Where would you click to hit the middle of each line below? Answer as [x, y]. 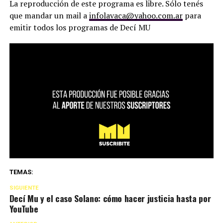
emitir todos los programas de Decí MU [80, 27]
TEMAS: [21, 172]
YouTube [24, 209]
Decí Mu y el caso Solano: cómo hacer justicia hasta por [110, 198]
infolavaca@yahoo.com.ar [136, 15]
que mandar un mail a [49, 15]
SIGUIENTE [24, 188]
